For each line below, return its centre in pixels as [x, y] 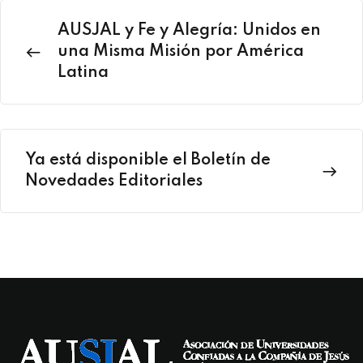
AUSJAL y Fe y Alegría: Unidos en [189, 30]
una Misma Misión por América [181, 51]
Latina [83, 73]
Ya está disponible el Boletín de [148, 160]
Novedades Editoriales [114, 181]
